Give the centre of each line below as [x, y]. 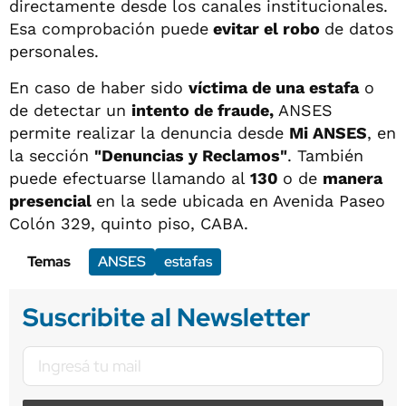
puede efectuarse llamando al [130, 178]
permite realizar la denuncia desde [149, 132]
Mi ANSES [328, 132]
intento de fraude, [203, 110]
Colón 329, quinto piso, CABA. [129, 223]
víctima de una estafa [274, 87]
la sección [52, 155]
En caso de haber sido [99, 87]
